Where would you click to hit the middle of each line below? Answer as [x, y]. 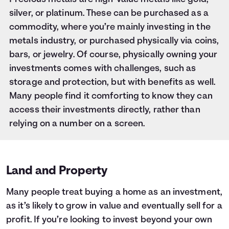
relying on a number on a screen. [77, 124]
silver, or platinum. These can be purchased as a [109, 14]
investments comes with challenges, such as [103, 69]
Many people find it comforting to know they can [111, 96]
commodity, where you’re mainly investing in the [110, 27]
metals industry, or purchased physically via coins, [114, 41]
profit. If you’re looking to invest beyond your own [109, 220]
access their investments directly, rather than [105, 110]
